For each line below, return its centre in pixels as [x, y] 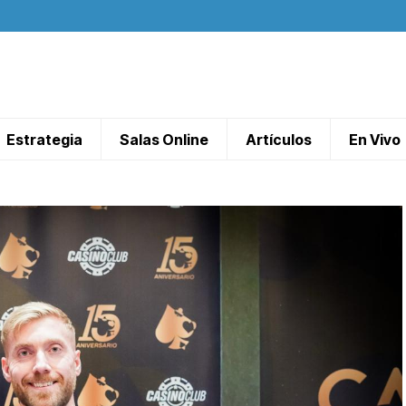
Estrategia [44, 139]
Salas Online [164, 139]
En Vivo [375, 139]
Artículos [279, 139]
